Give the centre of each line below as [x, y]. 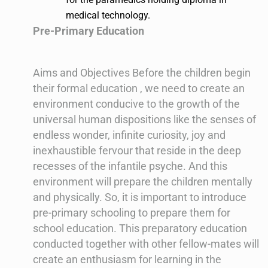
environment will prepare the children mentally [143, 182]
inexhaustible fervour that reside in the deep [137, 151]
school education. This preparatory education [140, 229]
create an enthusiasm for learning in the [127, 260]
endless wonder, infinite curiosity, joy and [129, 135]
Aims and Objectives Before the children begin [142, 73]
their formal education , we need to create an [139, 89]
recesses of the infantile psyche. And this [130, 166]
